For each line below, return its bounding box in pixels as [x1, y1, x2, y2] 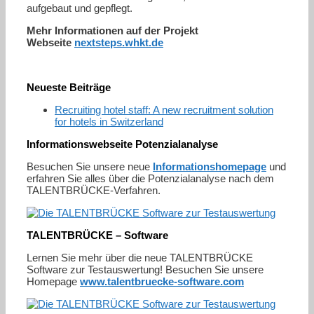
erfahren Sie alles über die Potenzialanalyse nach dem [27, 172, 274, 184]
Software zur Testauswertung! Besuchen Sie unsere [27, 263, 264, 275]
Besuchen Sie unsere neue [27, 160, 153, 172]
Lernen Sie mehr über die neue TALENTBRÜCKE [27, 251, 253, 264]
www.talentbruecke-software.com [80, 275, 244, 287]
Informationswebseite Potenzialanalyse [27, 137, 218, 150]
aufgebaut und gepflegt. [27, 1, 132, 14]
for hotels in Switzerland [55, 115, 163, 128]
